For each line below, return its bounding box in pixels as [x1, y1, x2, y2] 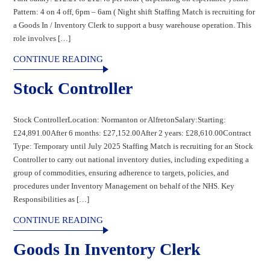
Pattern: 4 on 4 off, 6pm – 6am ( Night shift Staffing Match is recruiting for [13, 7, 256, 16]
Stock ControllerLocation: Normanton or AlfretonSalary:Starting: [13, 115, 227, 124]
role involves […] [13, 33, 71, 43]
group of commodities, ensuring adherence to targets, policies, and [13, 168, 230, 177]
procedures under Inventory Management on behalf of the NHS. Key [13, 181, 235, 190]
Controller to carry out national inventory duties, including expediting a [13, 154, 250, 164]
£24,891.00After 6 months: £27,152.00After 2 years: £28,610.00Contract [13, 128, 252, 137]
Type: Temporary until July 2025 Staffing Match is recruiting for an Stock [13, 141, 254, 151]
